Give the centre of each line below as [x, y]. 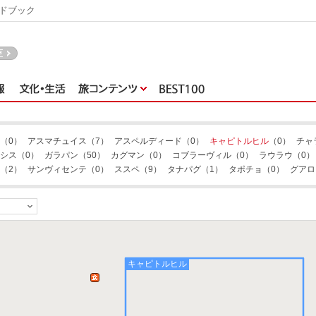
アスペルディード [148, 141]
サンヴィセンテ [57, 169]
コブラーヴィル [202, 155]
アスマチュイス [57, 141]
